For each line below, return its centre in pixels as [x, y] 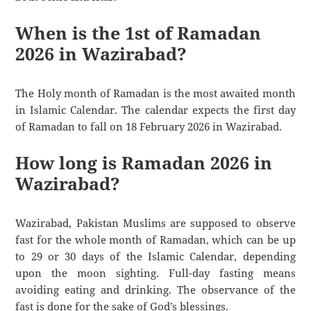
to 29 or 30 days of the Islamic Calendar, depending [155, 256]
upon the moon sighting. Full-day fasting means [155, 272]
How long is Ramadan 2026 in [144, 163]
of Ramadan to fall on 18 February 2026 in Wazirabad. [149, 127]
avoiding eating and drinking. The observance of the [155, 289]
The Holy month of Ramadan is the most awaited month [155, 93]
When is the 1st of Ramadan [138, 33]
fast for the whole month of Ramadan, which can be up [155, 239]
